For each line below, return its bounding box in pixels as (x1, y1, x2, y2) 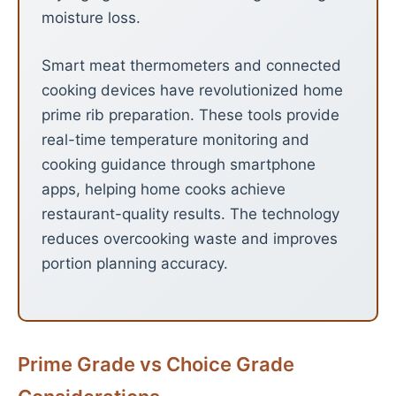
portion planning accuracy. (42, 254, 228, 272)
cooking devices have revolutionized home (42, 80, 343, 99)
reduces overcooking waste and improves (42, 229, 338, 247)
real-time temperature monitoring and (42, 130, 309, 148)
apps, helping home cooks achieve (42, 179, 286, 198)
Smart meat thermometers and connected (42, 56, 341, 74)
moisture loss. (42, 9, 141, 27)
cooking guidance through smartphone (42, 155, 316, 173)
